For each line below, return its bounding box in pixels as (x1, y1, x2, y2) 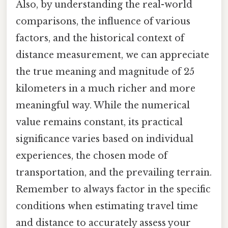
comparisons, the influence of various (16, 16, 190, 27)
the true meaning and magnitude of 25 (16, 66, 194, 78)
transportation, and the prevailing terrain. (16, 167, 212, 179)
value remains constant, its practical (16, 117, 183, 128)
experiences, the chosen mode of (16, 150, 167, 162)
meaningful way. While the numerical (16, 100, 190, 111)
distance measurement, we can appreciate (16, 49, 209, 61)
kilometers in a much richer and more (16, 83, 195, 95)
